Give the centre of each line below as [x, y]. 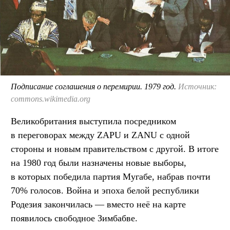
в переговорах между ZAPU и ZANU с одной [100, 135]
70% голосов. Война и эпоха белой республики [105, 190]
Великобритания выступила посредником [93, 121]
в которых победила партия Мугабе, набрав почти [111, 177]
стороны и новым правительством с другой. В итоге [115, 149]
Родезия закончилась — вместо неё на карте [98, 204]
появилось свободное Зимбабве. [74, 218]
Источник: [197, 87]
